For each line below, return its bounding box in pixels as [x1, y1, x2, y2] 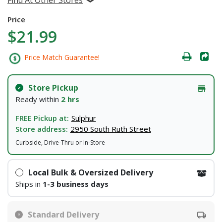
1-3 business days [42, 179, 109, 189]
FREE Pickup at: [15, 113, 69, 123]
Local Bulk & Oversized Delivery [28, 167, 153, 178]
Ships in [15, 179, 43, 189]
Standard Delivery [28, 209, 99, 220]
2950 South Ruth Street [70, 124, 151, 134]
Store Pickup [28, 82, 78, 93]
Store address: [15, 124, 68, 134]
